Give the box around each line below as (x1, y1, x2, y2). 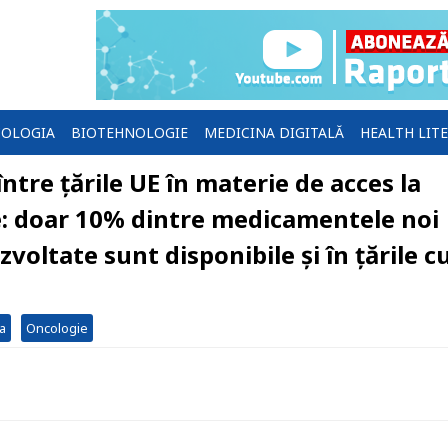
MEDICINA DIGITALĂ (204, 123, 344, 142)
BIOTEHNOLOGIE (71, 123, 188, 142)
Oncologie (26, 319, 88, 337)
